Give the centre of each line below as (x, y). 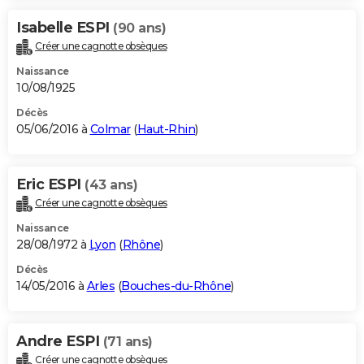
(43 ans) (111, 185)
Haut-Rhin (166, 130)
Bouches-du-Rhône (176, 286)
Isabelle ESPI (65, 28)
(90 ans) (139, 28)
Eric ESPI (50, 185)
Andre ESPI (60, 341)
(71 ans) (128, 341)
